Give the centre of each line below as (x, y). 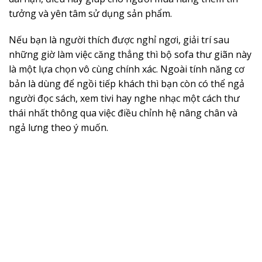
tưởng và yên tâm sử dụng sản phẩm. (92, 13)
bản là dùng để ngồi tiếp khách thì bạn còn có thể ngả (127, 84)
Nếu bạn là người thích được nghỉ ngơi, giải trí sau (119, 40)
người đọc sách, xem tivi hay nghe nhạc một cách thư (124, 99)
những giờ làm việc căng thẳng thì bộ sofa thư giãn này (130, 55)
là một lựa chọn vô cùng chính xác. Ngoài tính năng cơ (127, 69)
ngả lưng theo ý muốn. (58, 128)
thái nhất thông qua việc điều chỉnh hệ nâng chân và (123, 113)
